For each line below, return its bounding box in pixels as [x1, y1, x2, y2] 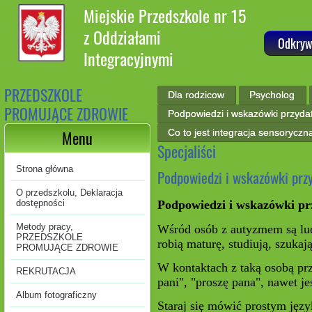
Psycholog [249, 88, 295, 100]
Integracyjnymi [84, 46, 173, 71]
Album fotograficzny [16, 290, 97, 300]
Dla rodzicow [168, 88, 225, 100]
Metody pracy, [16, 221, 73, 232]
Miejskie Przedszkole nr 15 [84, 3, 246, 28]
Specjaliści [157, 140, 216, 162]
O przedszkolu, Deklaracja [16, 187, 123, 198]
